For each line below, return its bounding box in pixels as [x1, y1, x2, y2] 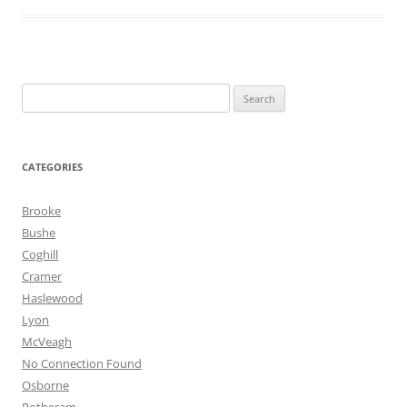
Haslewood [22, 290, 83, 306]
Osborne [22, 377, 69, 393]
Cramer [22, 268, 62, 284]
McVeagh [22, 333, 72, 350]
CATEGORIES [22, 160, 83, 174]
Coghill [22, 246, 58, 263]
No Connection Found [22, 355, 142, 372]
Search [21, 85, 57, 102]
